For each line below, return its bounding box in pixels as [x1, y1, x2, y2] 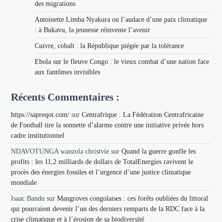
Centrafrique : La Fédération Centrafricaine [82, 111, 204, 118]
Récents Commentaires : [11, 91, 120, 103]
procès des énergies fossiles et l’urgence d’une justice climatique [11, 168, 191, 176]
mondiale [11, 178, 37, 186]
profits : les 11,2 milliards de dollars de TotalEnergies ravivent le [11, 158, 194, 166]
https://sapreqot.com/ [11, 111, 70, 118]
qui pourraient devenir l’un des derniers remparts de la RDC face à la [11, 205, 205, 213]
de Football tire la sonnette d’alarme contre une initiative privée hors [11, 121, 204, 129]
